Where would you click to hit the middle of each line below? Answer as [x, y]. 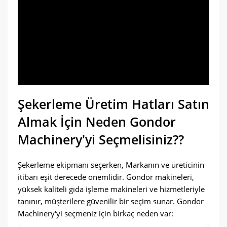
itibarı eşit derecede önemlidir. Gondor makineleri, [106, 177]
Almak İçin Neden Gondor [97, 122]
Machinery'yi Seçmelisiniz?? [101, 139]
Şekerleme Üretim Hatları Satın [113, 104]
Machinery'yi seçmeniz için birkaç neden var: [96, 213]
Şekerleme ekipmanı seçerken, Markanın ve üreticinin [111, 165]
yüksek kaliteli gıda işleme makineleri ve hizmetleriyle [111, 189]
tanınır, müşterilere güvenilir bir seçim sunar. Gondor [111, 201]
